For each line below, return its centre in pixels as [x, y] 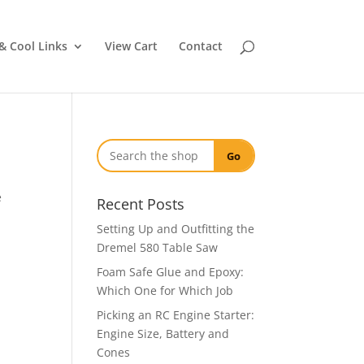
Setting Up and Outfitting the [176, 229]
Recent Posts [141, 204]
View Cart [131, 46]
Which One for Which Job [165, 290]
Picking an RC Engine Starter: [176, 315]
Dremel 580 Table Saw [158, 247]
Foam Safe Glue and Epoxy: [171, 272]
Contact [200, 46]
